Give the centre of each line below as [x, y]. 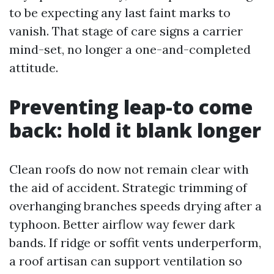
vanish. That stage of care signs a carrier [126, 31]
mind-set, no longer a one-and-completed [130, 49]
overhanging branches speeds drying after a [135, 206]
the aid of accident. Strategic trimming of [128, 187]
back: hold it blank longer [135, 130]
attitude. [34, 68]
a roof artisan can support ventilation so [126, 261]
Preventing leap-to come [131, 107]
